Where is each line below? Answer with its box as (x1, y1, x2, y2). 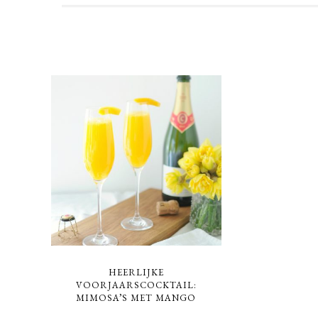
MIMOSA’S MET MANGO (76, 291, 197, 304)
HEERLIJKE (108, 265, 164, 278)
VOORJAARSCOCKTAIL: (75, 278, 197, 291)
